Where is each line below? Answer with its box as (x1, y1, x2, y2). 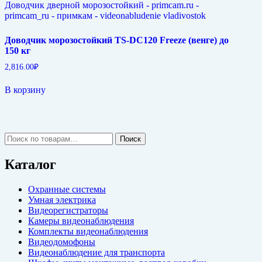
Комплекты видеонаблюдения (28, 226, 148, 237)
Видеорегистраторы (28, 205, 108, 216)
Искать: (4, 132, 35, 143)
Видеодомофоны (28, 237, 95, 247)
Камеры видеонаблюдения (28, 216, 134, 226)
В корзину (5, 85, 46, 95)
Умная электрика (28, 195, 96, 205)
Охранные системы (28, 184, 106, 195)
